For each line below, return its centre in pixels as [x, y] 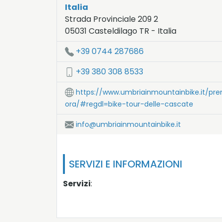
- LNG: [112, 41]
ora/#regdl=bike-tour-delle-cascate [129, 104]
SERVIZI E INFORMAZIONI [126, 164]
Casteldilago [113, 31]
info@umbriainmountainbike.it [129, 125]
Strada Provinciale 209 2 [111, 19]
